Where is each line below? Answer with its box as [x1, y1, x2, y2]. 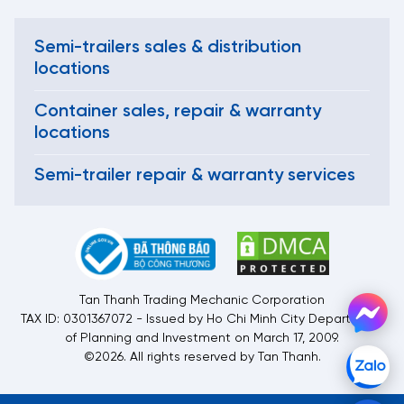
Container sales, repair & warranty [34, 101, 321, 121]
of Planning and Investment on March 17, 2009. [65, 331, 339, 345]
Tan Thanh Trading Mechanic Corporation [79, 293, 325, 308]
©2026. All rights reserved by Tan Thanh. [83, 350, 321, 364]
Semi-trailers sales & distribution [34, 37, 301, 57]
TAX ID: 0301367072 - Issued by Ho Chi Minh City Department [21, 312, 383, 326]
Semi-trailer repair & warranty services [34, 165, 355, 185]
